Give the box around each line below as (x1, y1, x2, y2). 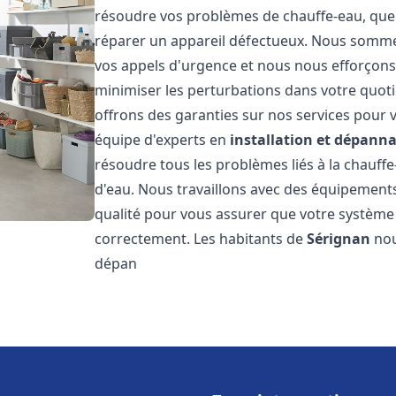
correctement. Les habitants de (95, 229, 308, 248)
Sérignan (307, 229, 371, 248)
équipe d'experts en (95, 130, 231, 149)
